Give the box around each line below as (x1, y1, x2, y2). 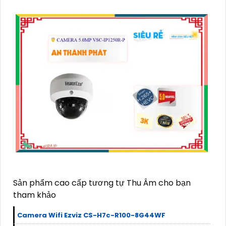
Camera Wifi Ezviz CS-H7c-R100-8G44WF (17, 210, 165, 220)
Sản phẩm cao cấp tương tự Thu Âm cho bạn (13, 177, 191, 189)
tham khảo (13, 189, 56, 201)
